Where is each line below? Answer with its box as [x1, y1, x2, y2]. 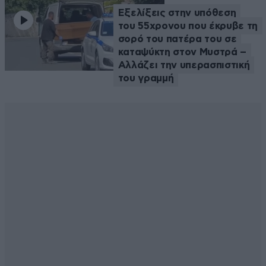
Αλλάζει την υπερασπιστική [118, 60, 250, 71]
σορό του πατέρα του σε [118, 34, 237, 45]
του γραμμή [118, 73, 174, 84]
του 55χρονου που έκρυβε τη [118, 21, 258, 31]
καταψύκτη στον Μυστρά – [118, 47, 246, 58]
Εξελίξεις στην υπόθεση [118, 8, 236, 18]
